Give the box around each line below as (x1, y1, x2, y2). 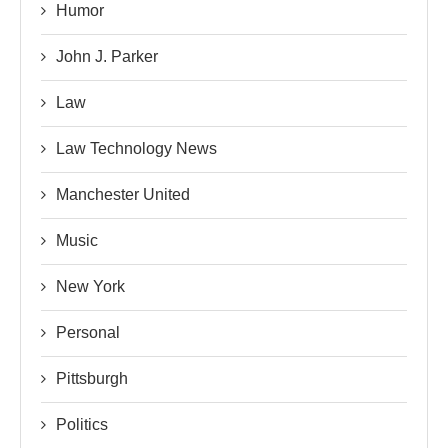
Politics (56, 415, 108, 433)
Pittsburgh (56, 369, 128, 387)
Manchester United (56, 185, 190, 203)
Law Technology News (56, 139, 217, 157)
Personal (56, 323, 120, 341)
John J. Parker (56, 47, 158, 65)
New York (56, 277, 125, 295)
